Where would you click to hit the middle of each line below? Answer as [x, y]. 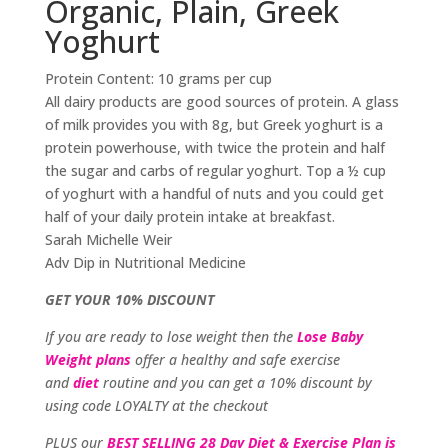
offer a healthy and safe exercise [235, 360]
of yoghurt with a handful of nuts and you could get [214, 194]
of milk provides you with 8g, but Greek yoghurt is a [213, 125]
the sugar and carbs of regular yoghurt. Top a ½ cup [215, 171]
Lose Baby [329, 337]
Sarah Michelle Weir [108, 240]
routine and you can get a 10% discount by [235, 383]
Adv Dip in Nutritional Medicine [145, 263]
